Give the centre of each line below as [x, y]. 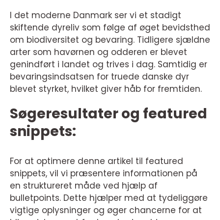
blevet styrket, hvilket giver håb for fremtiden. [106, 89]
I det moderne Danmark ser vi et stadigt [96, 15]
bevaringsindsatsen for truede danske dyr [99, 77]
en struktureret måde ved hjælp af [84, 186]
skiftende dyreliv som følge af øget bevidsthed [110, 28]
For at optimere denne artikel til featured [96, 161]
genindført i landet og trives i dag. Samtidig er [109, 65]
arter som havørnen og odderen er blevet [98, 52]
